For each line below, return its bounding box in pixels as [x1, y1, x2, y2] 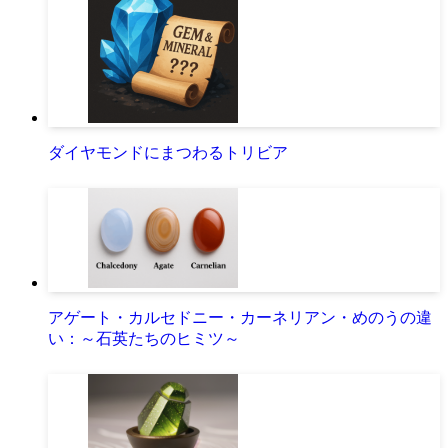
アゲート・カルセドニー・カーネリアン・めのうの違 [48, 308, 432, 326]
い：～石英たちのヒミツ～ [48, 329, 240, 347]
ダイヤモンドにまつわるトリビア [48, 143, 288, 161]
